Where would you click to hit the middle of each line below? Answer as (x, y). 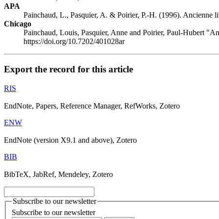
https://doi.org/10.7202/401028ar (74, 42)
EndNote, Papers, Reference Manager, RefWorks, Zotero (92, 106)
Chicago (18, 24)
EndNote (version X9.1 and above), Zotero (70, 140)
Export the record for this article (68, 69)
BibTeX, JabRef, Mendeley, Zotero (58, 174)
